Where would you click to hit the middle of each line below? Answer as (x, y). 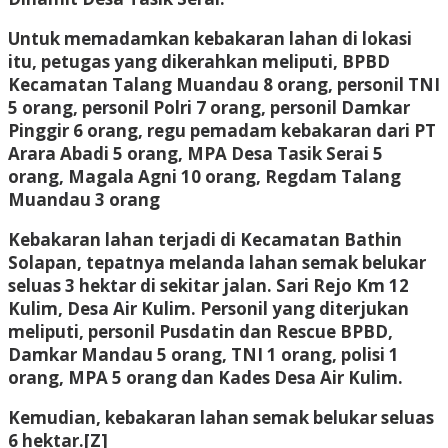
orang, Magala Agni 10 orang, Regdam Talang (204, 176)
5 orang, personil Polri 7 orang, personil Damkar (209, 107)
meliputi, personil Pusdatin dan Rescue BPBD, (200, 331)
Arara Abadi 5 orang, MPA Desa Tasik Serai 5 (195, 153)
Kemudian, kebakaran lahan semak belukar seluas (221, 417)
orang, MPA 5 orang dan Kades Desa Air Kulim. (205, 377)
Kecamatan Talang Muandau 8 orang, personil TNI (224, 84)
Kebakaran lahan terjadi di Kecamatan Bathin (205, 239)
